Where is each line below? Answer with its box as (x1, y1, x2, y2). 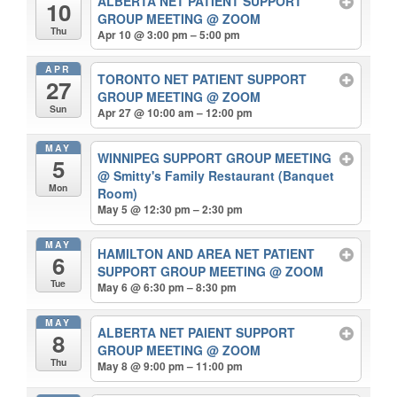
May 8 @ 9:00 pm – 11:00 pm (97, 357, 244, 374)
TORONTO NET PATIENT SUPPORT (97, 70, 307, 89)
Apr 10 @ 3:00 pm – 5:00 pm (97, 26, 241, 43)
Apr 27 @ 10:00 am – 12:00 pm (97, 105, 253, 121)
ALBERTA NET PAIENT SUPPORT (97, 323, 296, 341)
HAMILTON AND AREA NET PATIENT (97, 245, 315, 263)
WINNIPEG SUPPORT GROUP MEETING (97, 148, 332, 167)
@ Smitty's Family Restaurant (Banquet (97, 166, 335, 184)
